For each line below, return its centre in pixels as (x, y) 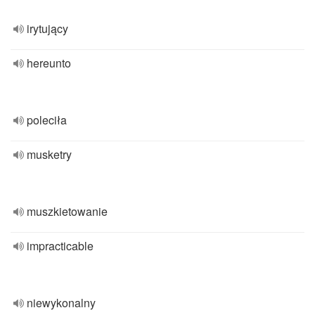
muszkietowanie (67, 211)
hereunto (49, 63)
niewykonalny (61, 303)
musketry (49, 154)
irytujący (47, 28)
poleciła (47, 120)
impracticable (60, 246)
